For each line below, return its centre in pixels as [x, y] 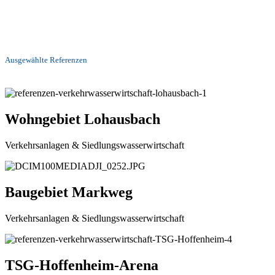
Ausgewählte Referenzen [46, 60]
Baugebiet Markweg [69, 192]
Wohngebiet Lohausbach [83, 119]
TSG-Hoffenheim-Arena [82, 265]
